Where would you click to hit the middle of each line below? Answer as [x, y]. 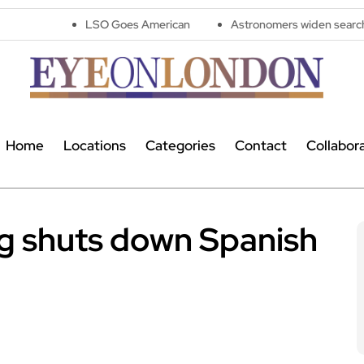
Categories [180, 146]
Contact [260, 146]
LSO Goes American [61, 24]
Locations [94, 146]
